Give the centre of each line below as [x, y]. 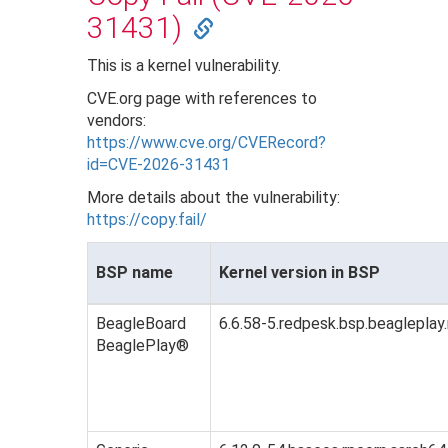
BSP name [135, 273]
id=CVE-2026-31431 [159, 165]
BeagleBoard [141, 324]
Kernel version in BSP [300, 273]
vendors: [117, 121]
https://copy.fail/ [147, 220]
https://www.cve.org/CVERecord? [207, 143]
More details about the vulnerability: [214, 198]
